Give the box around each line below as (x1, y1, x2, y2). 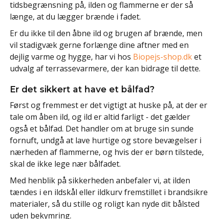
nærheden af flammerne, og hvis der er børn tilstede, (10, 146, 204, 157)
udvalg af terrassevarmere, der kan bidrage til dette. (10, 63, 200, 74)
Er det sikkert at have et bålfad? (10, 84, 154, 95)
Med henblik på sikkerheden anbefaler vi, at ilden (10, 175, 190, 186)
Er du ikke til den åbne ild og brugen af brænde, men (10, 28, 202, 39)
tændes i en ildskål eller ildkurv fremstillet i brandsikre (10, 186, 208, 197)
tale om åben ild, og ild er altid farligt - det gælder (10, 111, 190, 122)
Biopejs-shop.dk (133, 51, 192, 63)
